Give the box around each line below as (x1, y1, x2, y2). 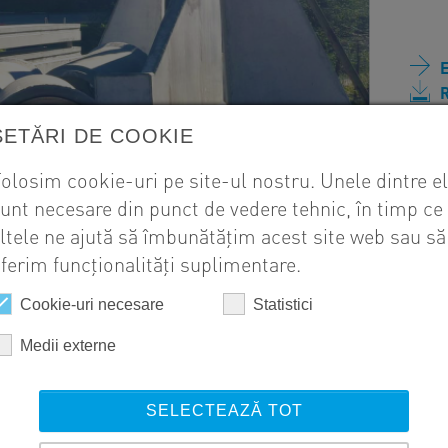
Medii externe (20, 336, 116, 354)
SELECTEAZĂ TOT (145, 401, 303, 419)
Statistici (253, 295, 314, 313)
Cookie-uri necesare (20, 295, 164, 313)
